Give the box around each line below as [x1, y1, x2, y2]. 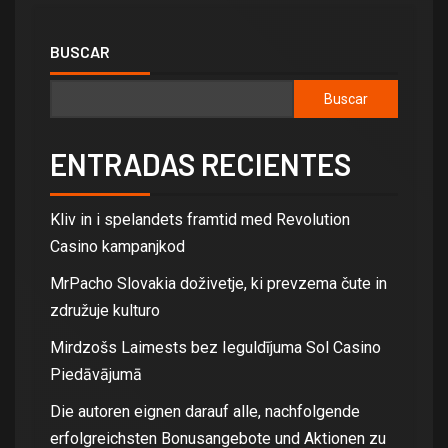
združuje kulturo [50, 300, 160, 320]
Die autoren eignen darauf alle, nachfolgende [50, 401, 360, 421]
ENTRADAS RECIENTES [50, 145, 351, 182]
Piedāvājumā [50, 364, 142, 384]
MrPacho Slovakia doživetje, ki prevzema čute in [50, 273, 387, 293]
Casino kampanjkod [50, 236, 185, 256]
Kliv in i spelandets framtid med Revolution [50, 209, 350, 229]
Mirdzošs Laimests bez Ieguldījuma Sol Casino [50, 337, 381, 357]
